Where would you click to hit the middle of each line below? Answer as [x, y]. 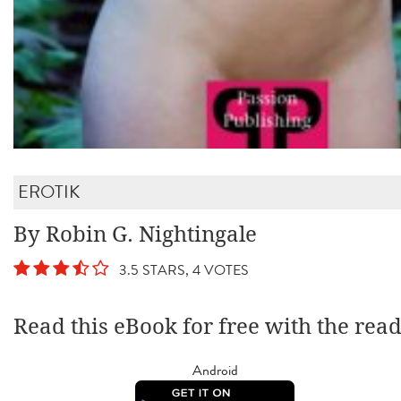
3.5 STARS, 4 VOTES [180, 269]
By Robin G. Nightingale [135, 234]
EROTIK [49, 192]
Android [215, 370]
